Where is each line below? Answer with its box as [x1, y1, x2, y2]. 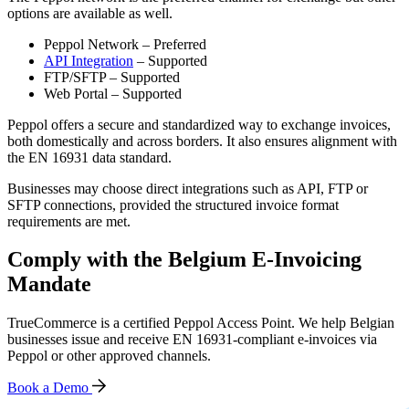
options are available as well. [7, 5, 173, 21]
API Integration [44, 52, 133, 68]
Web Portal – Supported [44, 85, 182, 101]
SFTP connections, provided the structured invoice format [7, 196, 339, 213]
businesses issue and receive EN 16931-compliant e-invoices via [7, 331, 377, 348]
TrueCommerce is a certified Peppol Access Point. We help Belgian [7, 315, 394, 331]
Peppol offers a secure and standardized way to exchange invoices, [7, 116, 391, 132]
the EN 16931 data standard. [7, 149, 172, 165]
